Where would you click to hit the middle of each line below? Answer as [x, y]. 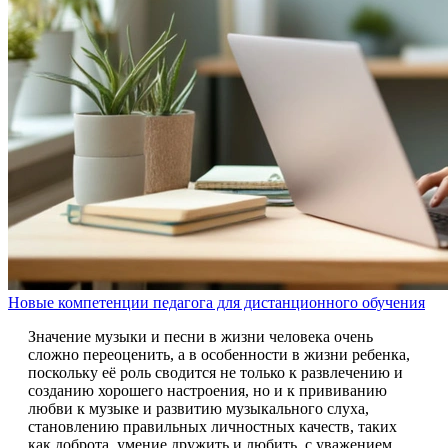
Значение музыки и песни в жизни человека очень [200, 336]
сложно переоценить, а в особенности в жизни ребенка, [219, 354]
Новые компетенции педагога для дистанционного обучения [216, 302]
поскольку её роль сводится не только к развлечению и [215, 372]
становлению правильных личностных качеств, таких [212, 426]
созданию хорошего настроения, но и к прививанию [207, 390]
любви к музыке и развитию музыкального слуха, [198, 408]
